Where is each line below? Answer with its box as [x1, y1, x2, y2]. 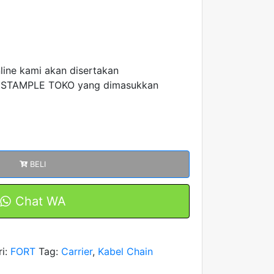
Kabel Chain [98, 245, 154, 257]
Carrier [61, 245, 93, 257]
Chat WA [12, 193, 67, 209]
